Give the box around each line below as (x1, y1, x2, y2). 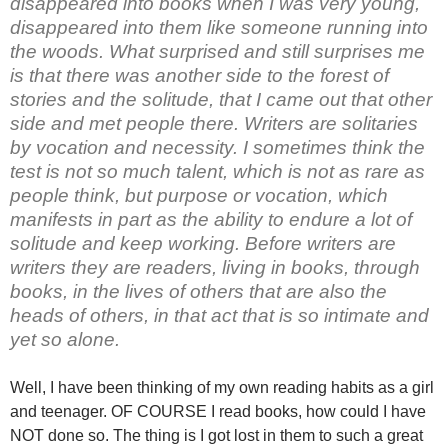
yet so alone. (10, 329, 120, 350)
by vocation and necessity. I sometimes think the (10, 137, 425, 158)
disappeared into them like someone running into (10, 17, 428, 38)
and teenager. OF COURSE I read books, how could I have (10, 403, 426, 420)
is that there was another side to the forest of (10, 65, 389, 86)
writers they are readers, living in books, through (10, 257, 420, 278)
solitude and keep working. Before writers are (10, 233, 396, 254)
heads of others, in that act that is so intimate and (10, 305, 429, 326)
